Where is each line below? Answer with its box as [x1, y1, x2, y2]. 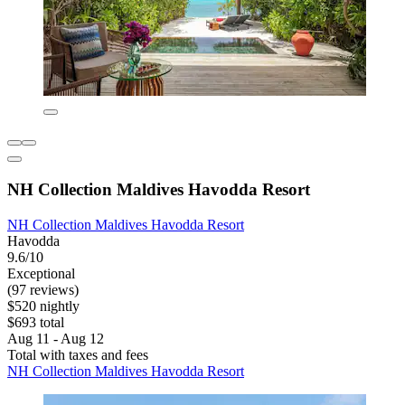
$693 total [7, 314, 64, 330]
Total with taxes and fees [7, 346, 148, 363]
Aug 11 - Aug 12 [7, 330, 104, 346]
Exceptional [7, 265, 75, 281]
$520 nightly [7, 297, 80, 314]
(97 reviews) [7, 281, 79, 297]
